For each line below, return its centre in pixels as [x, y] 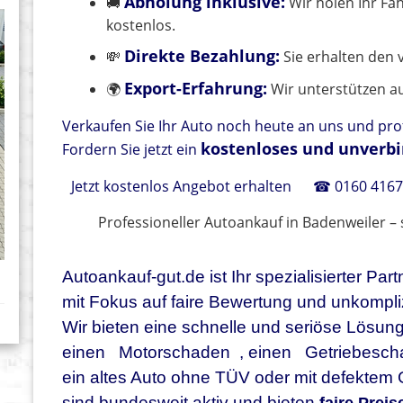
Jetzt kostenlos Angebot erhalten [182, 187]
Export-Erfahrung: [196, 89]
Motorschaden [175, 353]
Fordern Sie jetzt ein [132, 150]
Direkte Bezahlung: [202, 56]
